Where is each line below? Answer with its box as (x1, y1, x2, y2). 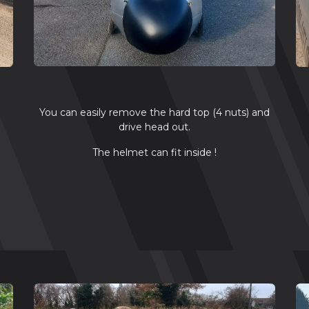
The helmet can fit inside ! (92, 146, 217, 159)
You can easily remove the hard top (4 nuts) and (39, 106, 270, 119)
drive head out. (119, 121, 190, 134)
